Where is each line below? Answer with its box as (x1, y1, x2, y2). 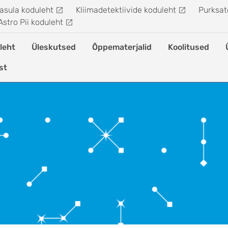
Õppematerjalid (92, 42, 152, 52)
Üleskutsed (32, 42, 76, 52)
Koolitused (168, 42, 209, 52)
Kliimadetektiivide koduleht (76, 5, 176, 15)
